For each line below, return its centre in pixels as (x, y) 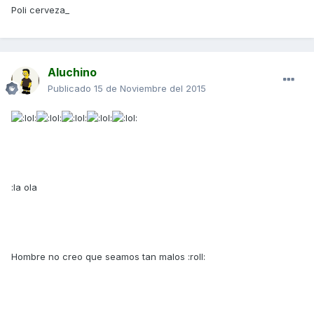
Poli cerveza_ (40, 10)
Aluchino (72, 73)
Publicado (71, 89)
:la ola (24, 187)
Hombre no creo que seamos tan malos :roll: (108, 256)
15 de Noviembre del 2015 (150, 89)
